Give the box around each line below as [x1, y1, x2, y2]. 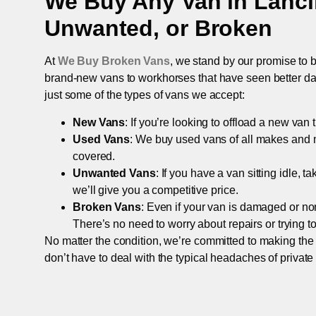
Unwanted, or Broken [44, 16, 273, 42]
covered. [73, 150, 116, 162]
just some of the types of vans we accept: [44, 89, 245, 102]
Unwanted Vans [73, 166, 156, 179]
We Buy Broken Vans [57, 55, 170, 68]
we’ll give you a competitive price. [73, 183, 238, 196]
